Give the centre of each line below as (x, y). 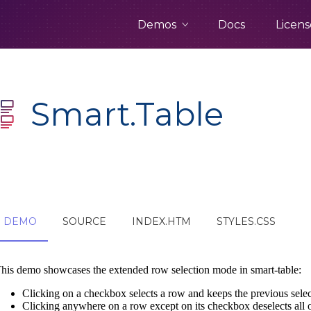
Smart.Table (127, 114)
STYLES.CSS (246, 222)
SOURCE (85, 222)
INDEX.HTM (162, 222)
